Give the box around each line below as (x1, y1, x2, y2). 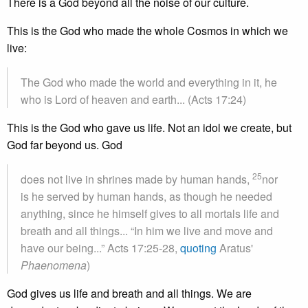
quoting (180, 240, 217, 256)
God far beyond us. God (7, 137, 122, 153)
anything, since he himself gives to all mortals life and (21, 206, 279, 221)
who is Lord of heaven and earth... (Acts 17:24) (21, 91, 246, 107)
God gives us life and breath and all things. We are (7, 285, 252, 301)
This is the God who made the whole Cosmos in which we (7, 23, 288, 38)
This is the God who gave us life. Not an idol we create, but (7, 120, 291, 135)
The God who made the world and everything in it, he (21, 74, 277, 90)
